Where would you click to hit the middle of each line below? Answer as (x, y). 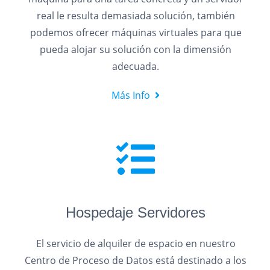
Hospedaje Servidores (136, 212)
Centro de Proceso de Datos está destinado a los (136, 260)
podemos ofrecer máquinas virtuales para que (136, 33)
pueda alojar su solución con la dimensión (136, 49)
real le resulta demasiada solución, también (136, 16)
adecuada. (136, 66)
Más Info (131, 95)
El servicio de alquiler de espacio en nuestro (136, 243)
